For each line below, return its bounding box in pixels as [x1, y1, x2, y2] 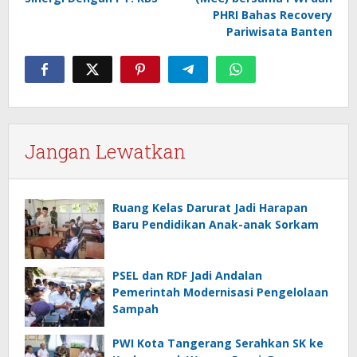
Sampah [112, 301, 159, 316]
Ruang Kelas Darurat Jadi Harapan [112, 200, 308, 215]
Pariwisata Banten [226, 24, 332, 39]
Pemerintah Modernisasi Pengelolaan [112, 284, 328, 300]
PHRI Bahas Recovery [213, 7, 332, 22]
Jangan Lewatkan [25, 139, 186, 164]
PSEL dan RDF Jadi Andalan [112, 268, 262, 283]
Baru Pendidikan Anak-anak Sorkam [112, 217, 319, 232]
